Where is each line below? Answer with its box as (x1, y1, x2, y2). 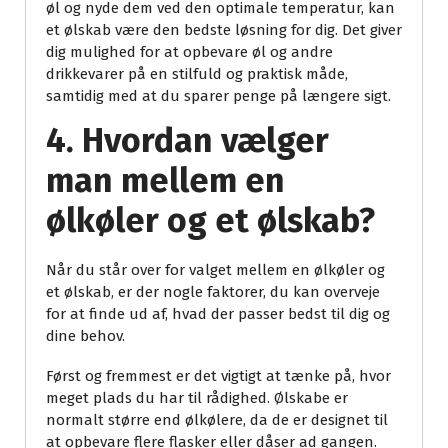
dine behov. (46, 327, 125, 346)
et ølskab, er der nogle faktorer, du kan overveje (46, 283, 380, 302)
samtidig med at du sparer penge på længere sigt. (46, 87, 391, 106)
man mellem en (46, 160, 285, 202)
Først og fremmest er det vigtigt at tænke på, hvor (46, 367, 391, 386)
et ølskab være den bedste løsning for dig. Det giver (46, 21, 402, 40)
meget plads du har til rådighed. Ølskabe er (46, 389, 348, 408)
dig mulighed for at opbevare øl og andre (46, 43, 333, 62)
